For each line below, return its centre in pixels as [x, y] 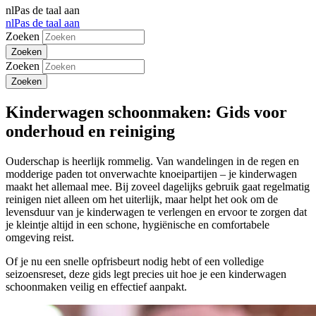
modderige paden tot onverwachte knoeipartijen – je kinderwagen [151, 174]
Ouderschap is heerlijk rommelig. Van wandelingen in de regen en [152, 161]
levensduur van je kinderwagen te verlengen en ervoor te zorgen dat [156, 212]
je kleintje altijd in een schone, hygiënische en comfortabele [138, 224]
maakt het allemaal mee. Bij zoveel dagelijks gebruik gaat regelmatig [158, 186]
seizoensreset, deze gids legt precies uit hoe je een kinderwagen [146, 274]
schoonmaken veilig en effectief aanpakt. [96, 286]
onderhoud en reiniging [90, 131]
